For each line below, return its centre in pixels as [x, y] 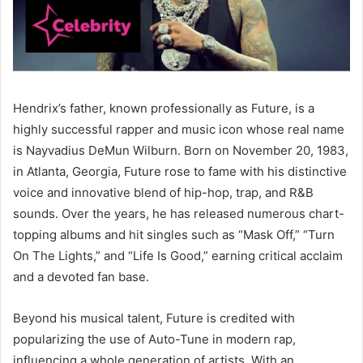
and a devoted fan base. [81, 277]
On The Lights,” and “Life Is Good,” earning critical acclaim [178, 256]
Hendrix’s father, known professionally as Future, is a [164, 109]
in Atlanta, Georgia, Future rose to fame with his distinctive [180, 172]
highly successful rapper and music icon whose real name [179, 130]
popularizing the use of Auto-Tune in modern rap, [154, 340]
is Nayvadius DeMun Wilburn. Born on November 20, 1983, [181, 151]
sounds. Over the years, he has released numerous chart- [179, 214]
